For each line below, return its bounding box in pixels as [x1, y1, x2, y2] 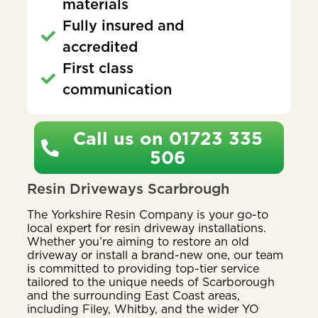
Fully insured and [62, 16, 184, 36]
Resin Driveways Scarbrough [27, 179, 229, 199]
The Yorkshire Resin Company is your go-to [27, 207, 268, 223]
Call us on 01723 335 [73, 126, 263, 151]
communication [62, 79, 172, 100]
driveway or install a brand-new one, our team [27, 247, 283, 263]
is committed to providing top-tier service [27, 261, 259, 277]
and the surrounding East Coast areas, [27, 287, 240, 304]
